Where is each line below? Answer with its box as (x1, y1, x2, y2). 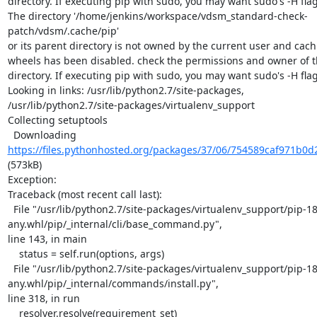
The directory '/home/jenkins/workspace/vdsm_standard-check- (7, 8, 308, 23)
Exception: (7, 172, 57, 186)
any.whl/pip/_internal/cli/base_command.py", (7, 217, 222, 231)
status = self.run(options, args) (7, 246, 19, 260)
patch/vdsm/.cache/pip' (7, 23, 119, 38)
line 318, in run (7, 291, 80, 305)
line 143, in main (7, 231, 87, 246)
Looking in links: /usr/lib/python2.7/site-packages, (7, 83, 244, 97)
